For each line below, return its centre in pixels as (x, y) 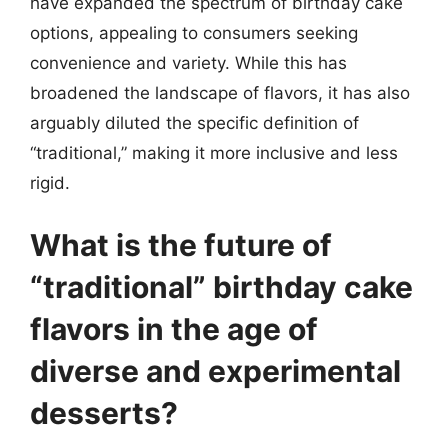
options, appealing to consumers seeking (194, 33)
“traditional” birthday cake (221, 286)
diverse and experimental (215, 370)
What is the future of (181, 244)
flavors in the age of (174, 328)
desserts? (104, 412)
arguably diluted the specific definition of (194, 123)
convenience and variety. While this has (188, 63)
